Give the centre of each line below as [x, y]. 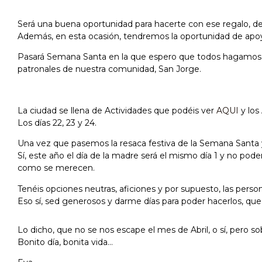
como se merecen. [56, 168]
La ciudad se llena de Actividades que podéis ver [117, 110]
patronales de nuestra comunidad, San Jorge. [109, 69]
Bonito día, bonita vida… [65, 242]
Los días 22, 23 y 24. [57, 123]
